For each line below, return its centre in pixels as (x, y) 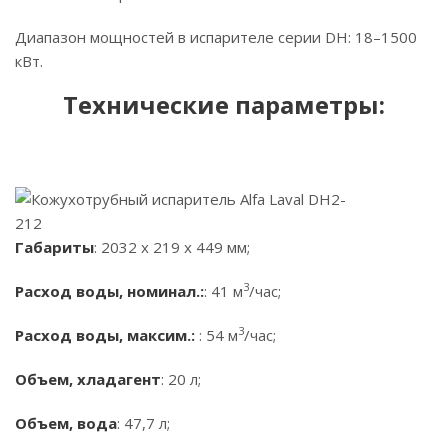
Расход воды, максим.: (107, 335)
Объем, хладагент (88, 379)
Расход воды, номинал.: (109, 291)
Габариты (54, 247)
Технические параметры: (224, 104)
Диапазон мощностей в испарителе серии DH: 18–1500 (216, 37)
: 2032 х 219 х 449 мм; (172, 247)
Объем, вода (66, 423)
